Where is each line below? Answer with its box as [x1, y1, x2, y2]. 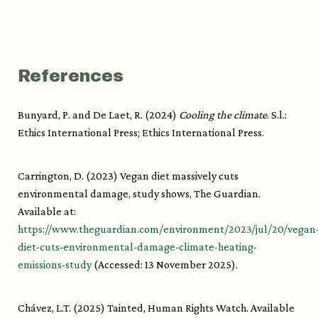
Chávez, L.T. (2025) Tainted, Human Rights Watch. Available [18, 302, 295, 314]
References [18, 67, 124, 86]
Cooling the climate [179, 109, 267, 121]
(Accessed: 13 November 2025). [92, 258, 238, 271]
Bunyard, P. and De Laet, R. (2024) [18, 109, 179, 121]
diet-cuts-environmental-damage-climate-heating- [18, 241, 257, 253]
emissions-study [18, 258, 92, 271]
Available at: [18, 205, 76, 218]
